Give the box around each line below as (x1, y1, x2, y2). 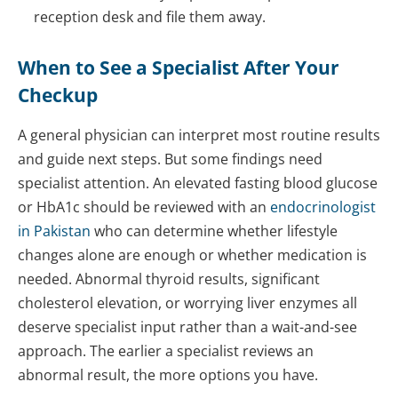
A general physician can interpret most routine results (18, 125, 380, 146)
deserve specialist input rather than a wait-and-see (18, 317, 357, 338)
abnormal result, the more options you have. (18, 365, 318, 386)
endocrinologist (270, 197, 376, 218)
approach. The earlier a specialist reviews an (18, 341, 314, 362)
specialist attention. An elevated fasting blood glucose (18, 173, 378, 194)
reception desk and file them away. (34, 6, 266, 27)
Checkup (18, 83, 98, 108)
